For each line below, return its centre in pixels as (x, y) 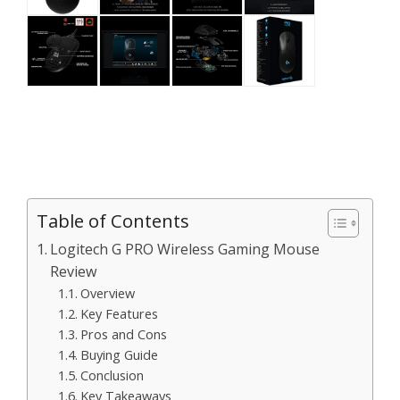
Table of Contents (113, 221)
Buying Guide (120, 354)
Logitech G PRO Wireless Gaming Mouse (185, 249)
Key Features (120, 313)
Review (74, 271)
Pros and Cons (124, 334)
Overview (108, 293)
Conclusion (112, 375)
